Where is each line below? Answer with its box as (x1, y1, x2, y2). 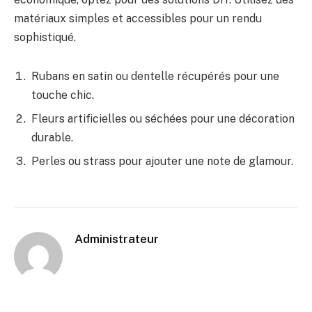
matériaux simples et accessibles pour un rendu (14, 12, 262, 26)
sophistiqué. (14, 31, 76, 45)
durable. (31, 131, 73, 145)
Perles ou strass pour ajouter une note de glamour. (31, 155, 293, 169)
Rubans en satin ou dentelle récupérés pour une (31, 70, 279, 84)
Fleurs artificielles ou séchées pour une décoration (31, 112, 295, 126)
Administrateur (75, 232, 159, 247)
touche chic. (31, 88, 94, 102)
